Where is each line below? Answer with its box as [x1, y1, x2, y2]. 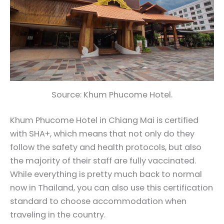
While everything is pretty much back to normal [10, 168, 202, 180]
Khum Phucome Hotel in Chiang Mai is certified [10, 114, 198, 126]
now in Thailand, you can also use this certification [10, 182, 213, 194]
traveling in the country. [10, 209, 105, 221]
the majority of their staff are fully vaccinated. [10, 155, 196, 167]
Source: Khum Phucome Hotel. [51, 88, 172, 100]
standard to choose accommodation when [10, 195, 186, 207]
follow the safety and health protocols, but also [10, 141, 201, 153]
